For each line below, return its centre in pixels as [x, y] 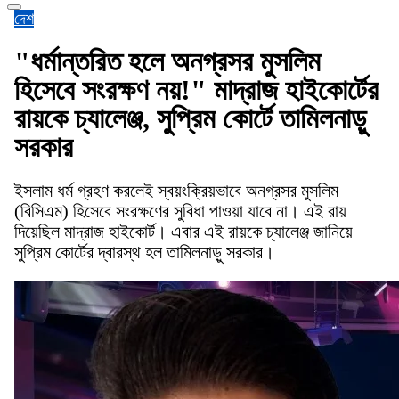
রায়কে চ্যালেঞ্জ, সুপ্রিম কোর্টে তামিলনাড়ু [190, 119]
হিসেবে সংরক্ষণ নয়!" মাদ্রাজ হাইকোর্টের [196, 90]
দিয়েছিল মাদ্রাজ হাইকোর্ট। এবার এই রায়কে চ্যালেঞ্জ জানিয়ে [183, 231]
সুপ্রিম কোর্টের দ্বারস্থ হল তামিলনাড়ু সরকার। [144, 252]
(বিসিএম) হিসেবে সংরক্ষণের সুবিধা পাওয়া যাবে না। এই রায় [180, 211]
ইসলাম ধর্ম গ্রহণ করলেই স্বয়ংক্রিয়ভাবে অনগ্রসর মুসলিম [176, 190]
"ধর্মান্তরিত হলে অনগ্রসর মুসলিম [167, 62]
